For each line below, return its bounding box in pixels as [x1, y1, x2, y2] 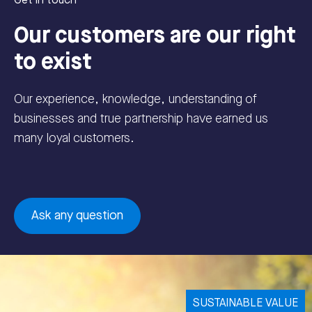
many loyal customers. [14, 130, 134, 146]
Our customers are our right [14, 22, 296, 49]
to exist [14, 48, 92, 76]
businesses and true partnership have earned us [14, 111, 268, 126]
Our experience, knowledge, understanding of [14, 91, 257, 107]
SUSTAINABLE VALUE [193, 297, 298, 311]
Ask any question [31, 208, 123, 223]
